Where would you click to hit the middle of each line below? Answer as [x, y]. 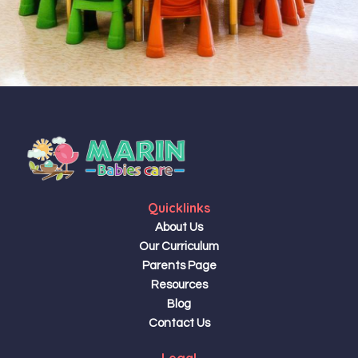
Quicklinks [179, 208]
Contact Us [179, 323]
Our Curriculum [179, 247]
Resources [179, 285]
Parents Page [179, 266]
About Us [179, 227]
